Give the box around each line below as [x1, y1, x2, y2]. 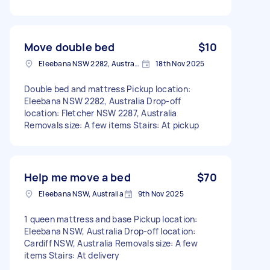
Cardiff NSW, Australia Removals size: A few [24, 237, 198, 249]
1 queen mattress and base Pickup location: [24, 213, 198, 225]
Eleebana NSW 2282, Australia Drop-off [24, 95, 181, 107]
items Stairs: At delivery [24, 249, 120, 261]
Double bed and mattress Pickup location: [24, 83, 190, 95]
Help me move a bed [24, 169, 131, 184]
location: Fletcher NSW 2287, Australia [24, 107, 177, 119]
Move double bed [24, 39, 115, 54]
